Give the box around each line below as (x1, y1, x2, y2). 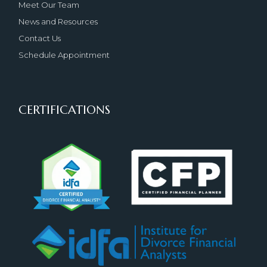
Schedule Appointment (18, 49, 110, 60)
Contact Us (18, 33, 61, 43)
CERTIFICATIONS (18, 102, 111, 117)
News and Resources (18, 16, 98, 26)
